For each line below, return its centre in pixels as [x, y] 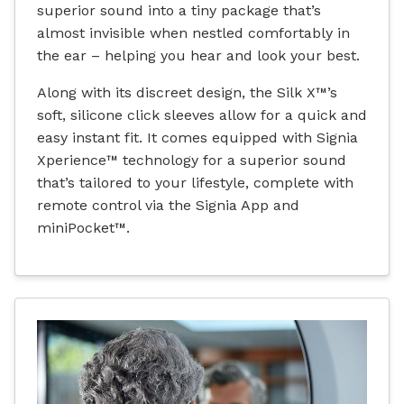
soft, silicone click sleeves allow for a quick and [202, 115]
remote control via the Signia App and [168, 205]
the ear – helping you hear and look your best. [198, 55]
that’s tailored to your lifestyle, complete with [195, 182]
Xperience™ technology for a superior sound [192, 160]
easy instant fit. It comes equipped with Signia [197, 137]
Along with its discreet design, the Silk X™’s [187, 92]
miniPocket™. [83, 227]
